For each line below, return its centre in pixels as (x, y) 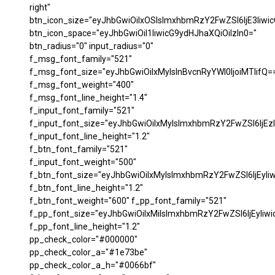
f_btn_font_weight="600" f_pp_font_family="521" (128, 201)
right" (40, 8)
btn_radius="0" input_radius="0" (91, 46)
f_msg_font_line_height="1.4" (88, 98)
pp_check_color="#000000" (83, 240)
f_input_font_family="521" (82, 111)
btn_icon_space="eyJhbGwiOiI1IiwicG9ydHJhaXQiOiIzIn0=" (143, 33)
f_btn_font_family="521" (79, 149)
